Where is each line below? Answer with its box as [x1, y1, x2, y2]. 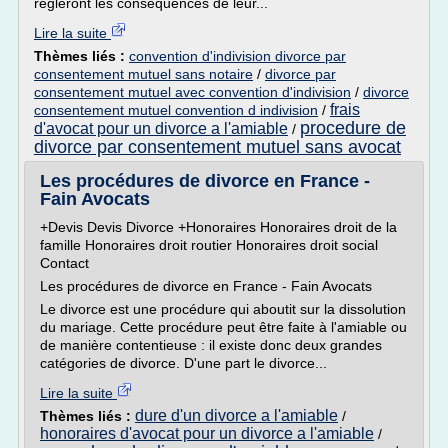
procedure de [300, 118, 406, 138]
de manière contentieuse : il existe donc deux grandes [40, 337, 382, 353]
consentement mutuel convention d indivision [34, 102, 318, 118]
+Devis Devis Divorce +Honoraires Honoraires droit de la [40, 219, 397, 235]
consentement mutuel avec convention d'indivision [34, 84, 351, 100]
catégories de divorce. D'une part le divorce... [40, 355, 327, 371]
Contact [40, 255, 89, 271]
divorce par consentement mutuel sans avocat [34, 137, 401, 157]
